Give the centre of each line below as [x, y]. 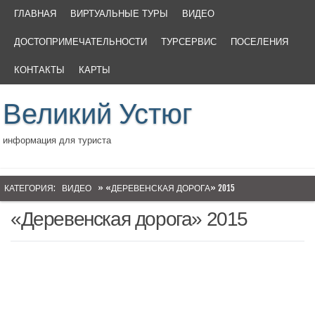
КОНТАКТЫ [39, 70]
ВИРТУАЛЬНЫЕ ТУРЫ [119, 14]
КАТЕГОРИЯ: [31, 188]
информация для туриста [57, 140]
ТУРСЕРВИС [189, 42]
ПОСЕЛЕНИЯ [259, 42]
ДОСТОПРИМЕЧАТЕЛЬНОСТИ [81, 42]
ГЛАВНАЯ [35, 14]
